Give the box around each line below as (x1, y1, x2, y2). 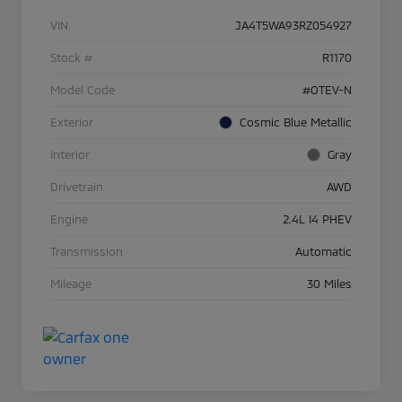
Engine (50, 212, 88, 227)
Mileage (50, 276, 92, 292)
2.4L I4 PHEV (283, 212, 352, 227)
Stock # (50, 50, 92, 66)
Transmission (50, 244, 123, 259)
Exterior (50, 115, 93, 130)
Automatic (295, 244, 352, 259)
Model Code (50, 83, 115, 98)
